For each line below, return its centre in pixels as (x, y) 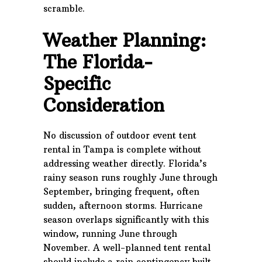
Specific (77, 84)
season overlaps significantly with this (126, 220)
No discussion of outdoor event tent (120, 135)
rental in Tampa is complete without (122, 149)
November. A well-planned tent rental (127, 248)
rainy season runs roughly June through (130, 177)
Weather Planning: (125, 40)
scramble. (64, 8)
